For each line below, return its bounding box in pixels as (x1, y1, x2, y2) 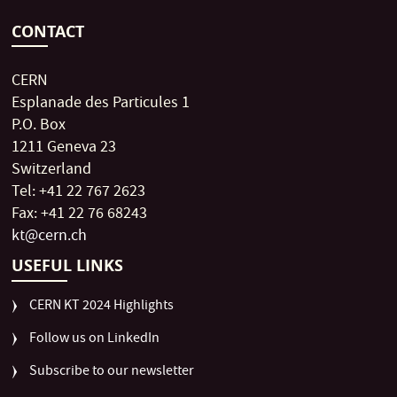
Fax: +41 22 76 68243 (12, 203, 148, 228)
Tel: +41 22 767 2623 (12, 181, 146, 206)
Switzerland (12, 159, 92, 183)
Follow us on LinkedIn (29, 329, 160, 351)
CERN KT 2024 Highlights (29, 296, 175, 318)
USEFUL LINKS (12, 254, 124, 277)
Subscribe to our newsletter (29, 362, 195, 384)
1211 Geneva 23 (12, 136, 117, 161)
